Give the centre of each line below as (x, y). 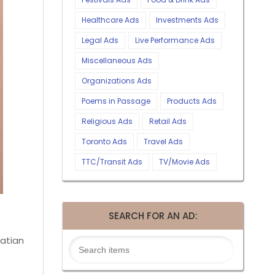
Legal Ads (100, 41)
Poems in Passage (116, 101)
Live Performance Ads (175, 41)
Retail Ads (168, 122)
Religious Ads (107, 122)
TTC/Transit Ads (112, 162)
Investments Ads (187, 20)
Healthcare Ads (110, 20)
